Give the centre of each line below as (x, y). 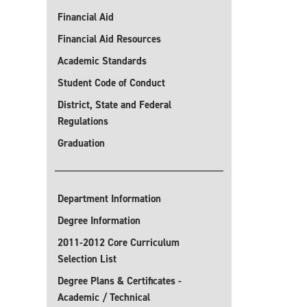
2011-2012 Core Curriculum (119, 243)
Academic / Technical (104, 297)
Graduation (81, 143)
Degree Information (99, 221)
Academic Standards (102, 61)
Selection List (87, 259)
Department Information (109, 199)
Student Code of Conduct (111, 83)
